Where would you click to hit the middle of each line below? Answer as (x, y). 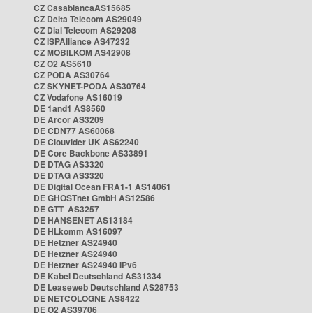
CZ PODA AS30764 (72, 75)
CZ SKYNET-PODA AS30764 (90, 86)
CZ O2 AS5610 (63, 64)
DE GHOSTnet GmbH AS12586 (94, 198)
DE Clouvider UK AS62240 (86, 142)
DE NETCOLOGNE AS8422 (87, 298)
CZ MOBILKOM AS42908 (82, 52)
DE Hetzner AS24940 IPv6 (85, 265)
